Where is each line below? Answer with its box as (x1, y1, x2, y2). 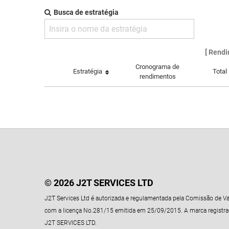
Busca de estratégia (54, 8, 119, 16)
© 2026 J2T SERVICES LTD (44, 177, 153, 189)
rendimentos (139, 72, 176, 80)
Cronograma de (135, 62, 179, 71)
